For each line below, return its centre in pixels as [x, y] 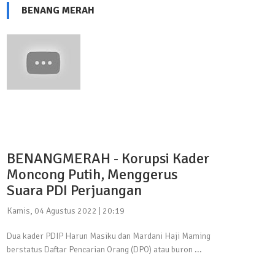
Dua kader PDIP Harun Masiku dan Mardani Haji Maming [109, 236]
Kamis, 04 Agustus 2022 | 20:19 [66, 211]
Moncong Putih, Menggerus [92, 174]
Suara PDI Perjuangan [74, 190]
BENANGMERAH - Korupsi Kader [108, 158]
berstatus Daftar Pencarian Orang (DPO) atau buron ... [104, 249]
